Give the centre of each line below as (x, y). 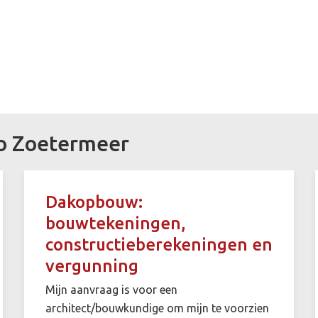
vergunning (92, 265)
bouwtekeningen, (115, 223)
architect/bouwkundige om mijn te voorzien (157, 308)
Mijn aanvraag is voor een (111, 289)
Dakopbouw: (94, 202)
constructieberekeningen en (159, 244)
